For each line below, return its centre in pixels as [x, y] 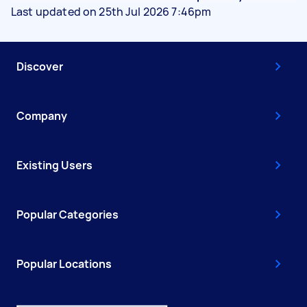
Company [42, 115]
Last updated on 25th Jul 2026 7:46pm [111, 11]
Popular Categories [67, 214]
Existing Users [54, 165]
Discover [40, 66]
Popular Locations [64, 263]
